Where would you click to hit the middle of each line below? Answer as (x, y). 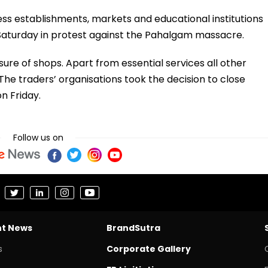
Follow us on (38, 137)
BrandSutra (133, 228)
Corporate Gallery (148, 249)
